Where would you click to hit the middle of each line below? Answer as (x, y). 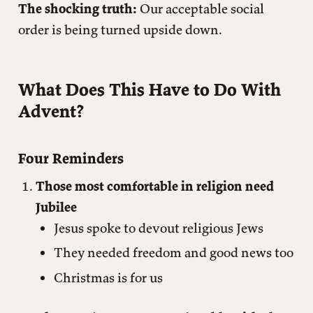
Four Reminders (71, 159)
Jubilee (56, 206)
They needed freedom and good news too (173, 253)
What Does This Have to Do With (149, 89)
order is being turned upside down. (120, 29)
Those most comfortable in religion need (155, 185)
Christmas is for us (108, 278)
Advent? (51, 111)
